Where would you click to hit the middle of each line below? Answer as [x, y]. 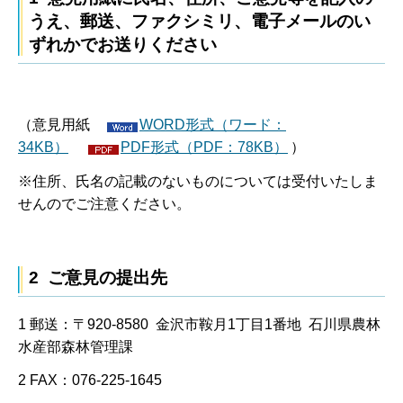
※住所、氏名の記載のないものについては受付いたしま [198, 182]
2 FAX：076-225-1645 [90, 381]
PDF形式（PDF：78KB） [204, 148]
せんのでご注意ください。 [104, 204]
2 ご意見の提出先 [98, 277]
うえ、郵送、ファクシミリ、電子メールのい [200, 21]
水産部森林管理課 [76, 346]
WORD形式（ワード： [213, 125]
